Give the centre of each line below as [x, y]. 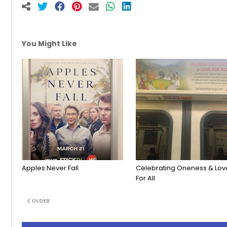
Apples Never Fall [50, 168]
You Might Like [49, 44]
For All [145, 178]
